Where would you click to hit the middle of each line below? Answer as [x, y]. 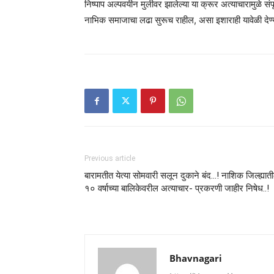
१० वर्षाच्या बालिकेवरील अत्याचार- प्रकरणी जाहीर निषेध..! [177, 188]
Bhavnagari [196, 258]
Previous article [110, 158]
